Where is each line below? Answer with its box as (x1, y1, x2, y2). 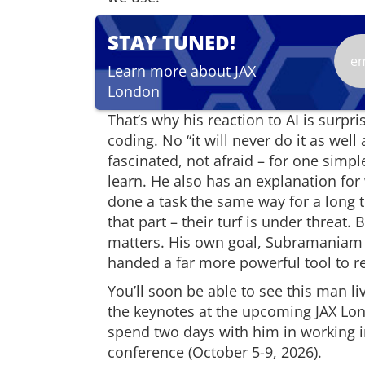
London (108, 81, 160, 101)
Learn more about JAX (108, 61, 256, 81)
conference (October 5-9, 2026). (108, 342, 322, 362)
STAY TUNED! (108, 29, 235, 55)
